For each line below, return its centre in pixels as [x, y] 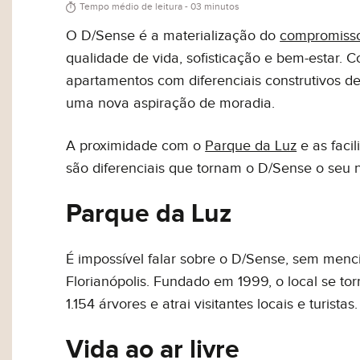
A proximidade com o [136, 146]
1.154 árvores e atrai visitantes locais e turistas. [212, 305]
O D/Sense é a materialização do [173, 36]
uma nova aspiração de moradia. [171, 104]
